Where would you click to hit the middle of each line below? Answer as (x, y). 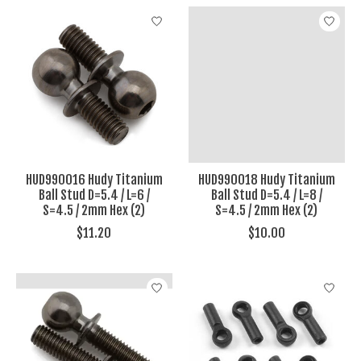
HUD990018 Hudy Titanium (266, 179)
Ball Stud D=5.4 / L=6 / (94, 195)
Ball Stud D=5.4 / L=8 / (266, 195)
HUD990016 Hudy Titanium (94, 179)
